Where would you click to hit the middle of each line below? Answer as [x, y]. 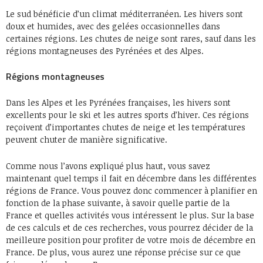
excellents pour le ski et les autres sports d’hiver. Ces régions [127, 115]
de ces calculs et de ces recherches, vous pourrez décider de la [129, 227]
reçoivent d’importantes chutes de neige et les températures [126, 127]
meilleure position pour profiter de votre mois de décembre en [131, 240]
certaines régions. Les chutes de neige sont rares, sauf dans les [131, 38]
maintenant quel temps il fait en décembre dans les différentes [131, 178]
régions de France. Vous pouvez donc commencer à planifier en [131, 190]
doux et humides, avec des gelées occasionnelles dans [113, 26]
